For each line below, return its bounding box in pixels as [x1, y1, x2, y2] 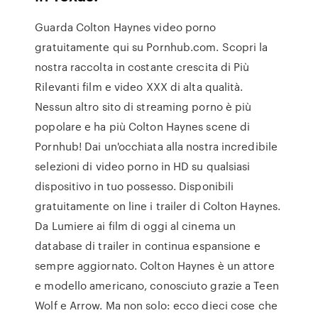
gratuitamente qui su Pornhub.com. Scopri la [35, 39, 268, 55]
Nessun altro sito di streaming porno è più [35, 99, 252, 114]
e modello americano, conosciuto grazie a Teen [35, 278, 279, 293]
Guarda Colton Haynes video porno [35, 19, 216, 35]
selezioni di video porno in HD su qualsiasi [35, 158, 251, 174]
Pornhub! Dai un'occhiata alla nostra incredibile [35, 138, 278, 154]
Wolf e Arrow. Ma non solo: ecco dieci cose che [35, 297, 278, 313]
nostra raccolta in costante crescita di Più [35, 59, 250, 75]
